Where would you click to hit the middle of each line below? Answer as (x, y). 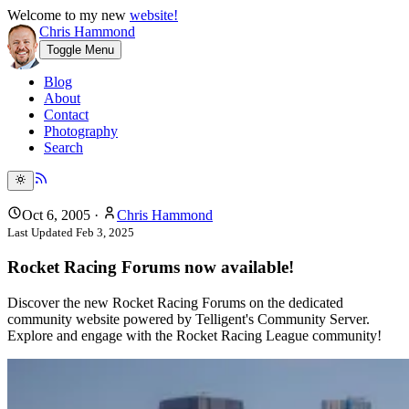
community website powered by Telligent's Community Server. (189, 319)
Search (63, 147)
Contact (66, 115)
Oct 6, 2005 (56, 215)
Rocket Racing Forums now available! (151, 267)
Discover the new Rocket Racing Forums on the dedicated (175, 302)
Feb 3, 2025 (105, 233)
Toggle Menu (80, 50)
